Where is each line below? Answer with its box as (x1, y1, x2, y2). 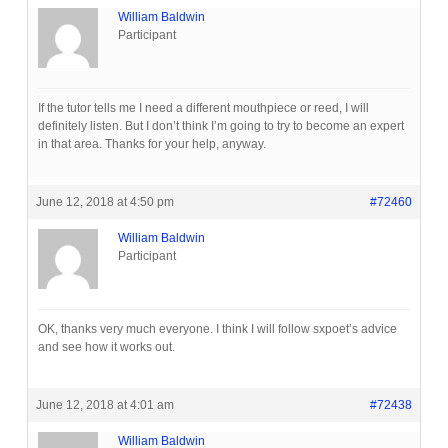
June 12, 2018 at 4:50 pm (35, 195, 174, 210)
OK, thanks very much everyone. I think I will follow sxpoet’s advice (37, 322, 397, 337)
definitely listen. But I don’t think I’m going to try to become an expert (37, 119, 404, 134)
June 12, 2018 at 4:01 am (35, 398, 174, 413)
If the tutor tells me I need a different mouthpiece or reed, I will (37, 101, 369, 116)
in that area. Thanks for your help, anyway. (37, 137, 266, 152)
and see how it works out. (37, 340, 175, 355)
